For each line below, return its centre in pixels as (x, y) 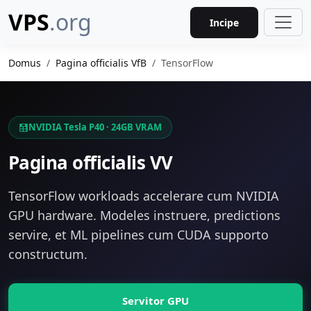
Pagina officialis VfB (101, 63)
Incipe (224, 22)
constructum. (48, 254)
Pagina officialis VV (91, 162)
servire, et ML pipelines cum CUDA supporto (138, 235)
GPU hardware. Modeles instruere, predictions (144, 215)
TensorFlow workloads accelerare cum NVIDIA (144, 196)
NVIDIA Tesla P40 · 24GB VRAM (95, 127)
